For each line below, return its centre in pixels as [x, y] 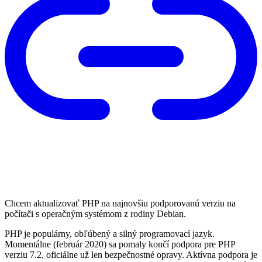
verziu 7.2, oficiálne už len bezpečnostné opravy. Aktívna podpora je [131, 254]
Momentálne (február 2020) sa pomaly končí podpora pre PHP [120, 244]
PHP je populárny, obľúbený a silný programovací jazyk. [110, 233]
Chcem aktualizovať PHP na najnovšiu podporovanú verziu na [120, 203]
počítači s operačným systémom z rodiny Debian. [95, 213]
